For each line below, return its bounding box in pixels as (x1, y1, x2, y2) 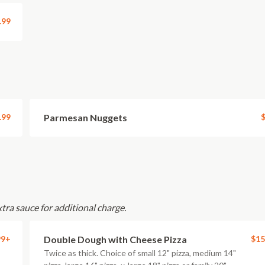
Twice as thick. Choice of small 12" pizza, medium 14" (44, 248, 236, 258)
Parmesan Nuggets (44, 112, 127, 123)
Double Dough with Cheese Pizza (44, 234, 187, 245)
